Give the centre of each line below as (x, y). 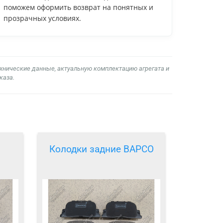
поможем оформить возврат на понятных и (78, 7)
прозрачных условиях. (42, 18)
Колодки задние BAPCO (101, 149)
